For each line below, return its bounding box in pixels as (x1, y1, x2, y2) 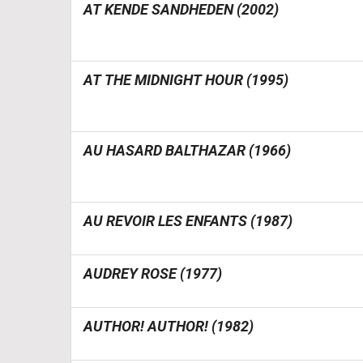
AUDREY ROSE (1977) (83, 265, 222, 282)
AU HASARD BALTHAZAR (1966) (83, 142, 291, 159)
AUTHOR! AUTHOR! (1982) (83, 318, 254, 335)
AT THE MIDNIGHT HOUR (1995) (83, 71, 288, 88)
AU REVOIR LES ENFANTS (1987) (83, 212, 293, 229)
